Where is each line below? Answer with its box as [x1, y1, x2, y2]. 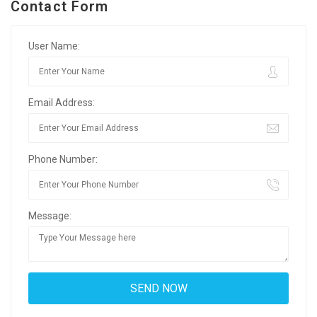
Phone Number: [28, 154, 98, 166]
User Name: [28, 40, 80, 52]
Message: [28, 210, 71, 222]
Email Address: [28, 97, 95, 109]
